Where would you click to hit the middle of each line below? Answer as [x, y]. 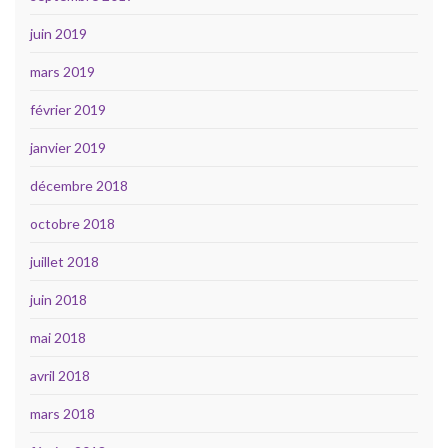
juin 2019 [58, 34]
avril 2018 [60, 376]
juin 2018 [58, 300]
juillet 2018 [64, 262]
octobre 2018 [72, 224]
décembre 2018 [79, 186]
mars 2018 [62, 414]
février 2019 [68, 110]
